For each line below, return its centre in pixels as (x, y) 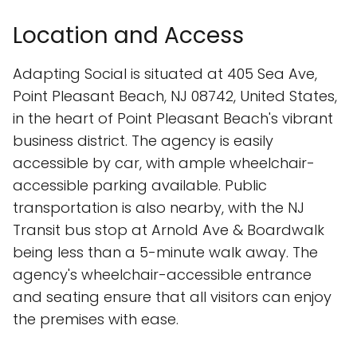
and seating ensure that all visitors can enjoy (172, 297)
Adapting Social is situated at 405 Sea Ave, (165, 74)
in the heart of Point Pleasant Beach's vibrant (173, 119)
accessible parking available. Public (140, 186)
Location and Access (128, 36)
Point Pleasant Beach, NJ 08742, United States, (175, 96)
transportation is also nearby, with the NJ (159, 208)
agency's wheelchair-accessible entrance (162, 275)
